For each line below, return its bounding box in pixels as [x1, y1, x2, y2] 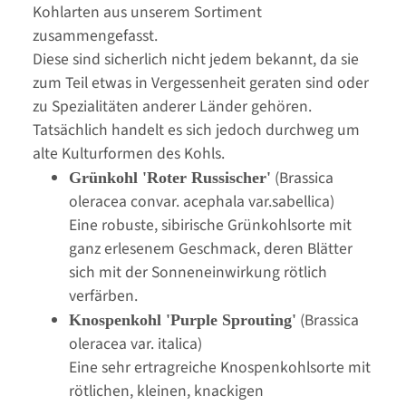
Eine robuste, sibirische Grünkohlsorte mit [69, 213, 352, 237]
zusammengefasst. [33, 24, 158, 47]
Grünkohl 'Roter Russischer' [69, 168, 271, 187]
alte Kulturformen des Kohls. [33, 141, 225, 165]
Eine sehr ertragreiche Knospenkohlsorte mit [69, 355, 371, 379]
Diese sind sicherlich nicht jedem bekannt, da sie [33, 47, 359, 71]
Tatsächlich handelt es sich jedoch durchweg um [33, 118, 360, 141]
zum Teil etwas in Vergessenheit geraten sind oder [33, 71, 369, 94]
